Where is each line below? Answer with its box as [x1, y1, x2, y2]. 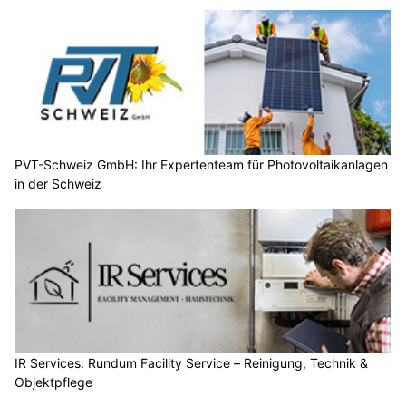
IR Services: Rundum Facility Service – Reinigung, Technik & [14, 355, 368, 372]
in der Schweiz [14, 175, 101, 191]
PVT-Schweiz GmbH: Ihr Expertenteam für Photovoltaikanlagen [14, 156, 388, 172]
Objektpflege [14, 374, 92, 391]
